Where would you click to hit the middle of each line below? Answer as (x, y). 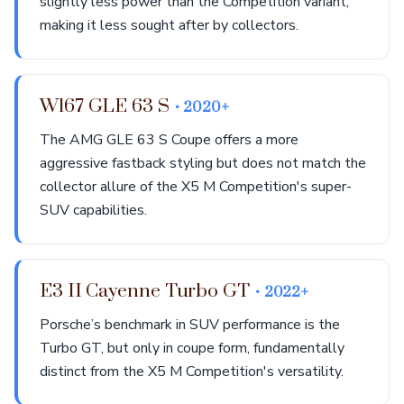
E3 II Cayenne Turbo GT (147, 291)
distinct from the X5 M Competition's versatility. (192, 372)
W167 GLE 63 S (107, 106)
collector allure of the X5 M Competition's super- (196, 187)
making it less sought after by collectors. (169, 25)
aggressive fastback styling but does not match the (203, 163)
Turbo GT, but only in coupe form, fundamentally (192, 348)
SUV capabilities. (93, 210)
